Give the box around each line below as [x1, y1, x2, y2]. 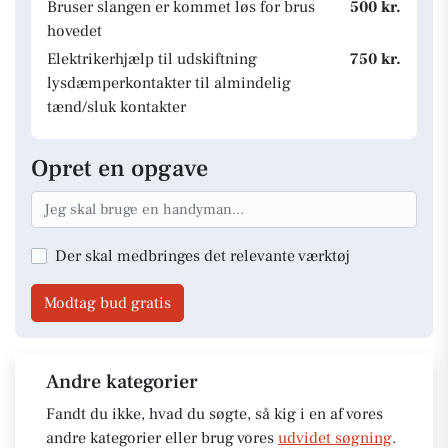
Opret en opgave [31, 153, 208, 184]
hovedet [47, 21, 102, 41]
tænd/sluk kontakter [47, 97, 186, 117]
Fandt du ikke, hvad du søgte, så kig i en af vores [46, 403, 383, 424]
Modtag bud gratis [44, 292, 171, 313]
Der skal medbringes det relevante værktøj [55, 245, 350, 266]
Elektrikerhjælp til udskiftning [47, 49, 257, 69]
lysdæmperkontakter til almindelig [47, 73, 291, 93]
